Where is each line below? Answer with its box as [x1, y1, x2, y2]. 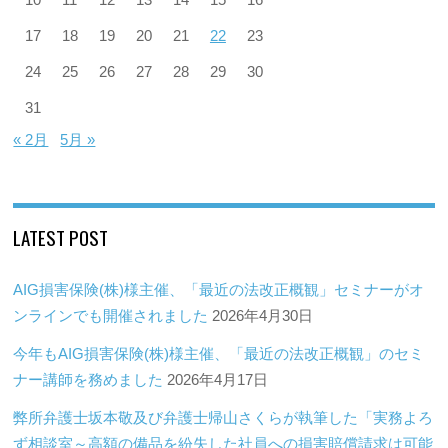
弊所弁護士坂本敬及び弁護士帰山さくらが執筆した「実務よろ [13, 409, 434, 427]
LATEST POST [13, 222, 109, 251]
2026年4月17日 [167, 370, 269, 388]
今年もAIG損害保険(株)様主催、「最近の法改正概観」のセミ [13, 344, 425, 362]
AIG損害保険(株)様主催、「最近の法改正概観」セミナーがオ [13, 280, 425, 298]
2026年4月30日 [212, 306, 314, 324]
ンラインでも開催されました [13, 306, 209, 324]
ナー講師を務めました [13, 370, 164, 388]
